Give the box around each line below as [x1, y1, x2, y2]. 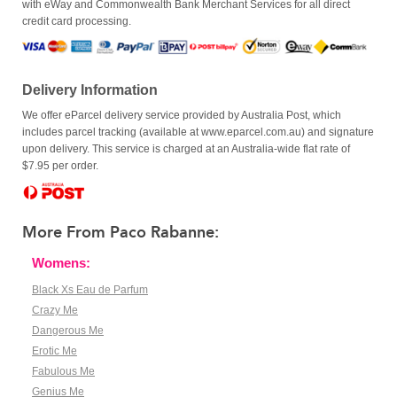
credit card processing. [22, 15, 131, 28]
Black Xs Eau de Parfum [32, 284, 148, 297]
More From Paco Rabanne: [22, 222, 219, 243]
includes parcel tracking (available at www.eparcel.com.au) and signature [22, 126, 374, 139]
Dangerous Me [32, 324, 104, 338]
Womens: [32, 255, 90, 271]
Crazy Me [32, 304, 78, 317]
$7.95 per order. [22, 160, 98, 173]
